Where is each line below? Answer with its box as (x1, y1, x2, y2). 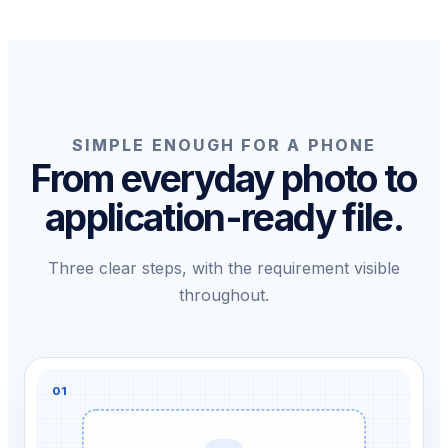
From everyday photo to (31, 155, 417, 201)
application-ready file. (45, 194, 403, 240)
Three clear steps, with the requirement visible (48, 257, 400, 278)
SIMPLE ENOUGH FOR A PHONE (72, 134, 376, 155)
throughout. (179, 284, 269, 305)
